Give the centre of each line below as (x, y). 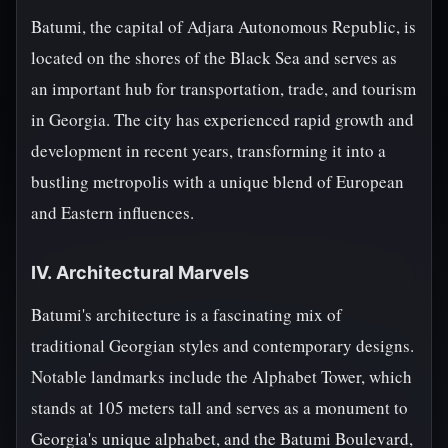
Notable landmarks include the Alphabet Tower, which (221, 376)
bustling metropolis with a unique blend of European (217, 181)
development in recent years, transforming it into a (208, 150)
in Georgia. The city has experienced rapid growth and (222, 119)
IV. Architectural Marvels (140, 272)
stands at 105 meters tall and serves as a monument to (219, 407)
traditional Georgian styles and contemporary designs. (222, 345)
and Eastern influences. (112, 212)
